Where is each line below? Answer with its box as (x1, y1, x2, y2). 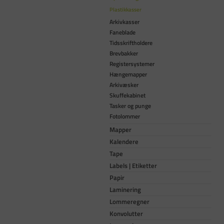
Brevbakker (109, 48, 138, 58)
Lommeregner (109, 196, 149, 206)
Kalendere (109, 136, 138, 146)
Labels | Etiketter (109, 160, 157, 170)
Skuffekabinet (109, 90, 145, 100)
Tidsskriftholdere (109, 37, 152, 47)
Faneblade (109, 27, 135, 37)
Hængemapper (109, 69, 147, 79)
